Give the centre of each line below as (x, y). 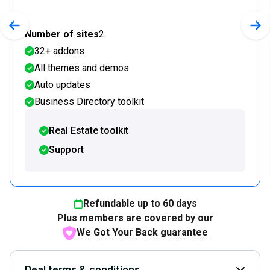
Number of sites (62, 34)
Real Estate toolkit (89, 131)
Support (66, 150)
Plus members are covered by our (135, 218)
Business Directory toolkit (89, 102)
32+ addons (59, 51)
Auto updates (62, 85)
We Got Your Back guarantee (142, 233)
